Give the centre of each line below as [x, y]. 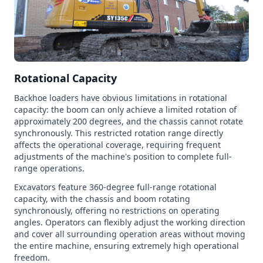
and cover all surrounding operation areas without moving [130, 234]
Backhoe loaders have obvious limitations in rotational [121, 98]
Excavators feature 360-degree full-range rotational [115, 187]
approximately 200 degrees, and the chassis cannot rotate [129, 121]
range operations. [49, 168]
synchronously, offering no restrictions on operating [117, 210]
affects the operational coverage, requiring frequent [117, 145]
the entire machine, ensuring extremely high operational [127, 246]
